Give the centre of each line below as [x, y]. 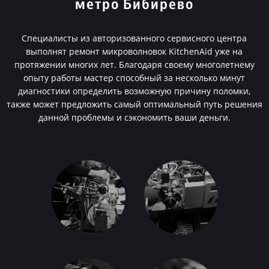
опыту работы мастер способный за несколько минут [134, 78]
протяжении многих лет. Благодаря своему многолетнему [134, 65]
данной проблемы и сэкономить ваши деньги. [134, 117]
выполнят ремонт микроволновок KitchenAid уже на [134, 51]
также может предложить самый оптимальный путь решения [134, 104]
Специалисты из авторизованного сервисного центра [134, 38]
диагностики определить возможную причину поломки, [134, 91]
